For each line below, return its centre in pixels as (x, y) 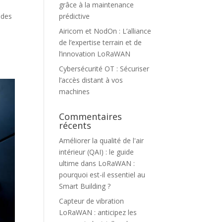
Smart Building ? (85, 186)
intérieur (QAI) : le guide (97, 152)
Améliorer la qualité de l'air (102, 140)
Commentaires (91, 116)
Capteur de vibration (92, 201)
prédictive (75, 16)
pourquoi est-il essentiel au (102, 175)
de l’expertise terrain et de (101, 42)
